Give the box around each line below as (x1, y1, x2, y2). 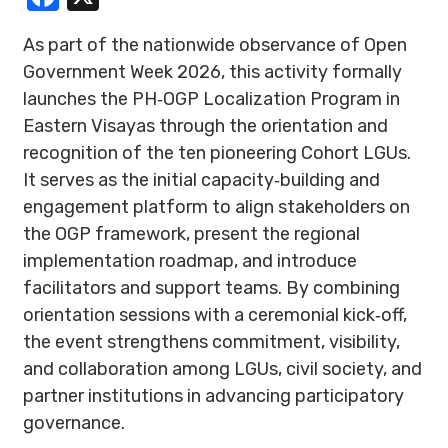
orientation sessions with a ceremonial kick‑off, (23, 304, 407, 326)
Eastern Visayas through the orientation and (23, 115, 388, 137)
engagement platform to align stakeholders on (23, 196, 410, 218)
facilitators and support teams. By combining (23, 277, 400, 299)
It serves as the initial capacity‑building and (23, 169, 380, 191)
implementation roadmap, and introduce (23, 250, 357, 272)
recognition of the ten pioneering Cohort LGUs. (23, 142, 411, 164)
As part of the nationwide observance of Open (23, 34, 407, 56)
